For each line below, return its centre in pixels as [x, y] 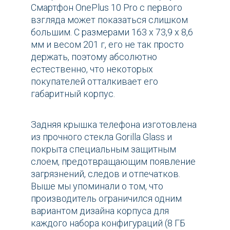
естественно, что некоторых [92, 69]
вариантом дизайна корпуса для [100, 210]
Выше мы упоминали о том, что [97, 186]
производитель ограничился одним [106, 198]
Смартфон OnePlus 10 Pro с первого [107, 7]
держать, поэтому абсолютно [94, 56]
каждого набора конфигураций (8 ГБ [108, 223]
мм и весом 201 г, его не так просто [107, 44]
